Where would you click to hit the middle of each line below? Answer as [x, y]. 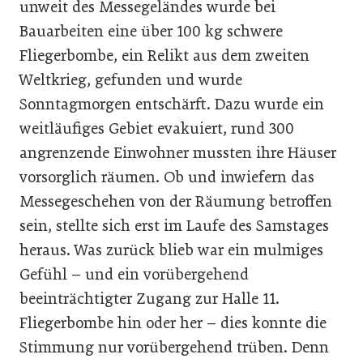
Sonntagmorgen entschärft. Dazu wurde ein [172, 104]
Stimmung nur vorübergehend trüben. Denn [174, 347]
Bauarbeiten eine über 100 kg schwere [151, 31]
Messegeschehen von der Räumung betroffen [176, 201]
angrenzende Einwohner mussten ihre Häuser [178, 152]
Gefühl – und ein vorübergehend [134, 274]
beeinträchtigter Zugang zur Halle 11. [149, 298]
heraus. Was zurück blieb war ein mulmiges [171, 250]
